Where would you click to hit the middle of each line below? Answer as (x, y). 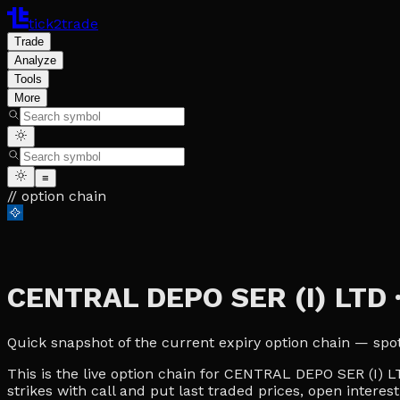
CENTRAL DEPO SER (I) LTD (197, 298)
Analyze (35, 60)
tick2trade (63, 24)
